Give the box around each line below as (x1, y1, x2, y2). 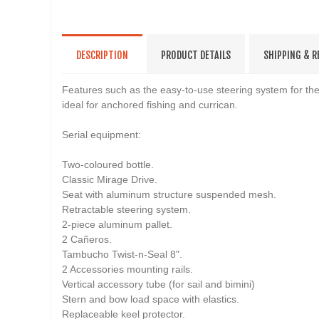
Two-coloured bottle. (62, 159, 154, 171)
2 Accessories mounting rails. (62, 263, 193, 276)
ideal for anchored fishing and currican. (62, 99, 238, 111)
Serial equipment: (62, 129, 141, 141)
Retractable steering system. (62, 204, 191, 216)
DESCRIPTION (76, 49, 128, 62)
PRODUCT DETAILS (161, 49, 231, 62)
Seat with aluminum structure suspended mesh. (62, 189, 276, 201)
